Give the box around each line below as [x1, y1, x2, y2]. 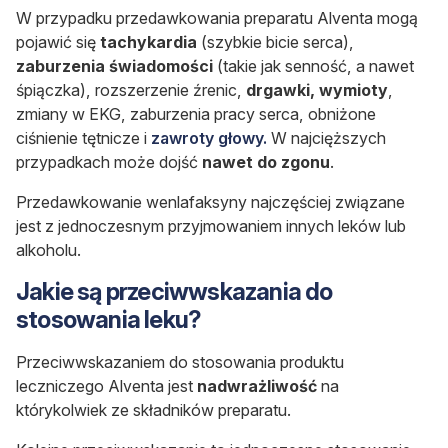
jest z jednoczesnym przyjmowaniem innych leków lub [16, 216, 406, 237]
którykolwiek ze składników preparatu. [16, 400, 291, 421]
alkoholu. [16, 240, 81, 261]
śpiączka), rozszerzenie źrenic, [16, 80, 246, 101]
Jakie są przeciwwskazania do [16, 277, 333, 307]
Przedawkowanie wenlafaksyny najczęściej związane [16, 192, 405, 213]
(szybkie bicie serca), [197, 32, 354, 53]
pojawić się [16, 32, 100, 53]
